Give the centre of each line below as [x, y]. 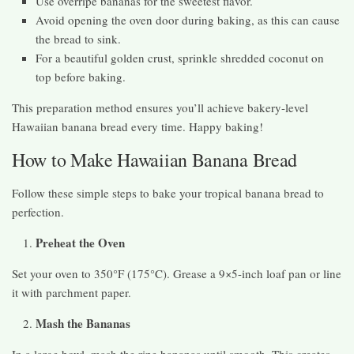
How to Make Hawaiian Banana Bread [155, 160]
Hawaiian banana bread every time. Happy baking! [137, 127]
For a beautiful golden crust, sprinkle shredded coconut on [180, 58]
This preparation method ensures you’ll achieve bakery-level [160, 108]
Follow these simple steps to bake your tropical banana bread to [168, 193]
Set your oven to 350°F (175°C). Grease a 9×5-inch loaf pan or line [177, 274]
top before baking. [81, 77]
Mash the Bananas [83, 324]
